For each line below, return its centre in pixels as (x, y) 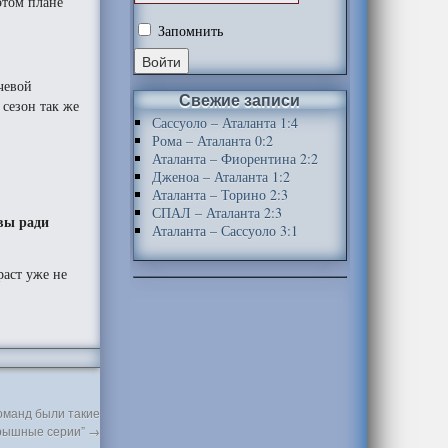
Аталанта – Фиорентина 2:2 (234, 158)
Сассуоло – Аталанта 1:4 (224, 122)
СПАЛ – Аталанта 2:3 (216, 212)
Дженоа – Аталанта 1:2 (220, 176)
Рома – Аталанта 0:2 (212, 140)
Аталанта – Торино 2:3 (219, 194)
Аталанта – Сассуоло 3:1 (224, 230)
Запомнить (188, 30)
